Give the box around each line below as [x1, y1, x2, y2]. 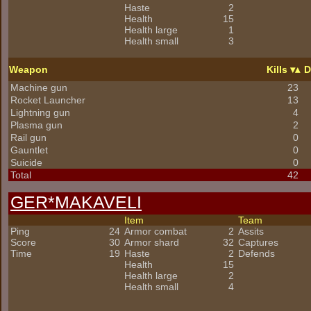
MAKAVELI [55, 192, 142, 212]
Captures [238, 237, 278, 248]
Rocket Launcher [10, 94, 85, 106]
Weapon [9, 64, 48, 75]
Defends [238, 248, 275, 259]
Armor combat [124, 226, 187, 237]
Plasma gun [10, 119, 62, 131]
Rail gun [10, 132, 47, 143]
